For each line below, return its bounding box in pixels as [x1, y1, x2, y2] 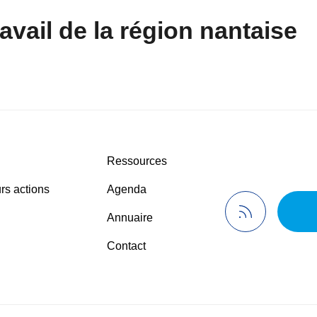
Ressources [107, 155, 168, 167]
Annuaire [107, 212, 154, 224]
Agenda [107, 183, 147, 195]
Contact [107, 240, 146, 252]
